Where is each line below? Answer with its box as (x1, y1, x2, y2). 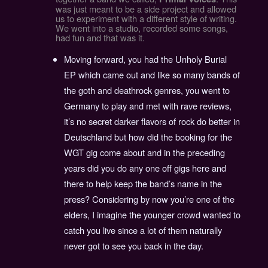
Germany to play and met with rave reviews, (64, 99, 232, 112)
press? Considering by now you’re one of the (64, 192, 235, 205)
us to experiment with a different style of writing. (55, 12, 237, 25)
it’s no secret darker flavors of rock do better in (64, 114, 240, 127)
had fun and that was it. (55, 31, 145, 44)
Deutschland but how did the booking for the (64, 130, 233, 143)
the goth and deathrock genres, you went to (64, 83, 230, 96)
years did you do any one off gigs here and (64, 161, 227, 174)
